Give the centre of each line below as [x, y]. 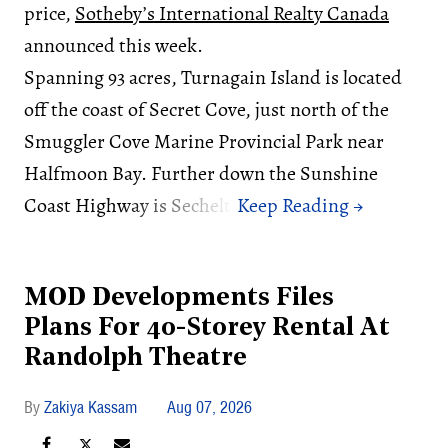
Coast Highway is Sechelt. [130, 205]
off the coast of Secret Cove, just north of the [206, 109]
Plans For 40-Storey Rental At [207, 328]
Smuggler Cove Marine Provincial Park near [204, 141]
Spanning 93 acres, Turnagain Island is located [213, 77]
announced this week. [113, 45]
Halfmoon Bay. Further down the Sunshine [201, 173]
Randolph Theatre [135, 358]
